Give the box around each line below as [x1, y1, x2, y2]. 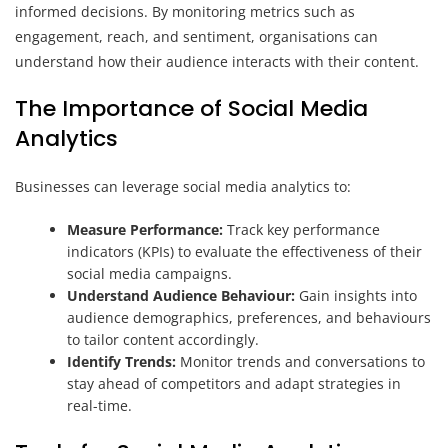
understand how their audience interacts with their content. [15, 51, 419, 71]
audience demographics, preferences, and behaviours [67, 307, 432, 327]
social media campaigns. [67, 263, 233, 283]
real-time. [67, 395, 133, 415]
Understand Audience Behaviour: [67, 285, 296, 305]
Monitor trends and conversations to [176, 351, 426, 371]
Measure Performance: [67, 219, 224, 239]
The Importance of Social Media [15, 92, 368, 124]
